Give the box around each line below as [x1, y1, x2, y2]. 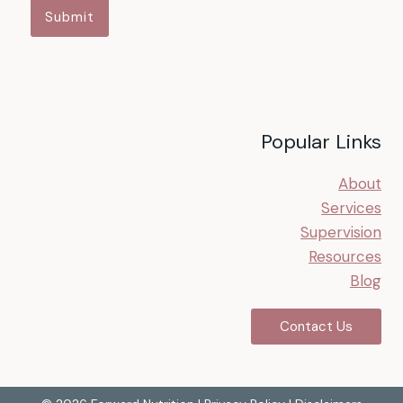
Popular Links [261, 129, 381, 156]
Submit [45, 8, 94, 27]
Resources [309, 246, 381, 267]
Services [321, 198, 381, 219]
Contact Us [280, 318, 353, 336]
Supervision [300, 222, 381, 243]
